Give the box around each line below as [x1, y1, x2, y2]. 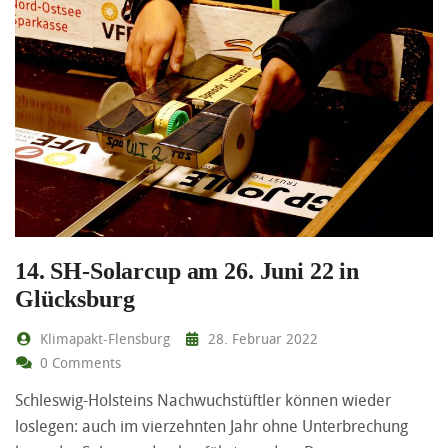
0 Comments [35, 352, 121, 372]
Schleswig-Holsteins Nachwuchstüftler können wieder [15, 388, 391, 411]
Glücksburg [15, 285, 135, 312]
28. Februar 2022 [204, 328, 318, 348]
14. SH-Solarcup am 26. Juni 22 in [15, 257, 360, 284]
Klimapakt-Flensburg [35, 328, 170, 348]
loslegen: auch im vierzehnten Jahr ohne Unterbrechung [15, 414, 408, 437]
